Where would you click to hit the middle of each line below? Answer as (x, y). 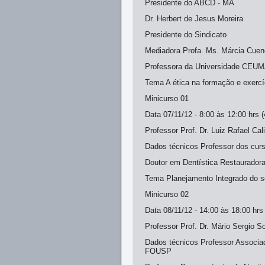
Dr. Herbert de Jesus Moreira (194, 19)
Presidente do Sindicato (186, 35)
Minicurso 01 (167, 98)
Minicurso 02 (167, 194)
